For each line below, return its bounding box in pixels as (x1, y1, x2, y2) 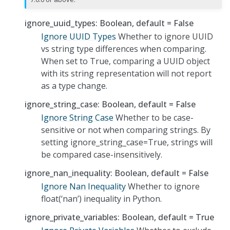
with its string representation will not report (41, 67, 212, 79)
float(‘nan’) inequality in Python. (41, 193, 162, 204)
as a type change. (41, 80, 107, 91)
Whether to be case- (113, 111, 194, 123)
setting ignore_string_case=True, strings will (41, 136, 213, 148)
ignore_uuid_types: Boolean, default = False (25, 17, 194, 29)
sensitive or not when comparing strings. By (41, 124, 210, 136)
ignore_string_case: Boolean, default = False (25, 98, 196, 110)
